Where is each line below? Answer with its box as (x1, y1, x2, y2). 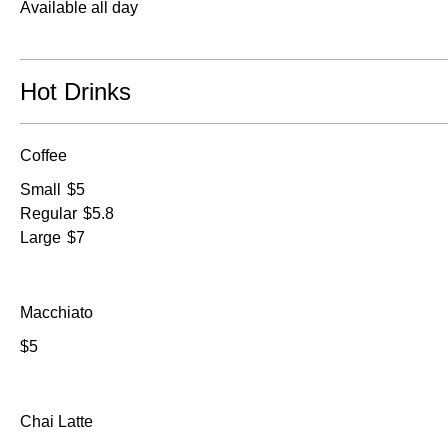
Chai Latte (20, 412, 93, 430)
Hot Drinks (20, 77, 131, 105)
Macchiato (20, 303, 93, 321)
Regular (20, 204, 77, 222)
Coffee (20, 146, 67, 164)
